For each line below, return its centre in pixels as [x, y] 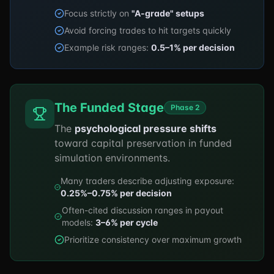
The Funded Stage [109, 108]
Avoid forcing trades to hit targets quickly [148, 30]
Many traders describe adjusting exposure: [148, 181]
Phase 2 [185, 107]
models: [78, 222]
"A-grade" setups [168, 13]
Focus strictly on [98, 13]
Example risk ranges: [108, 47]
